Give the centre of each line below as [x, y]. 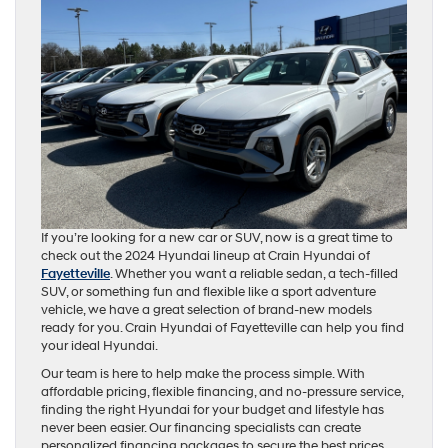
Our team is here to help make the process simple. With [203, 374]
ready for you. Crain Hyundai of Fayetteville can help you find [222, 328]
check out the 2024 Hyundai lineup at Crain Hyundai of [205, 256]
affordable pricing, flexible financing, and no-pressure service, [222, 392]
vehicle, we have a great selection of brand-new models [206, 310]
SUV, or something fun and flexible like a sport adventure [208, 292]
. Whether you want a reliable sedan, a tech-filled [254, 274]
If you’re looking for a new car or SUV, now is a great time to [217, 238]
